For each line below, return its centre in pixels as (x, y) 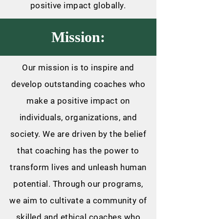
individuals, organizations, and (78, 117)
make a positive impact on (78, 101)
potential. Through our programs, (78, 184)
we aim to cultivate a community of (78, 200)
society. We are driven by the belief (78, 134)
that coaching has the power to (78, 151)
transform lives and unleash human (78, 167)
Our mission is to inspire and (78, 67)
